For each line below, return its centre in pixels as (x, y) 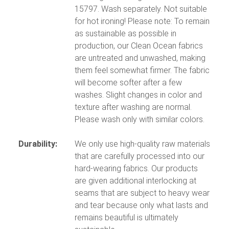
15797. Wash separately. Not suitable (141, 9)
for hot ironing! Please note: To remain (142, 21)
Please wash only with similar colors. (140, 120)
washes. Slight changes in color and (138, 95)
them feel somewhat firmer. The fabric (142, 71)
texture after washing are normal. (133, 107)
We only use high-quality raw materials (142, 144)
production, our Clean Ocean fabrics (139, 46)
